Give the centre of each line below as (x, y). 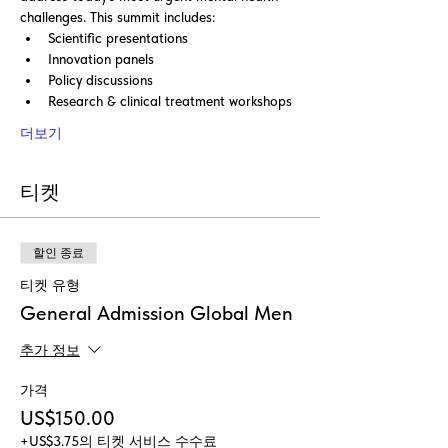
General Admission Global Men (156, 313)
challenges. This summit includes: (117, 17)
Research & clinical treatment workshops (170, 101)
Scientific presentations (118, 38)
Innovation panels (101, 59)
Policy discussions (100, 80)
